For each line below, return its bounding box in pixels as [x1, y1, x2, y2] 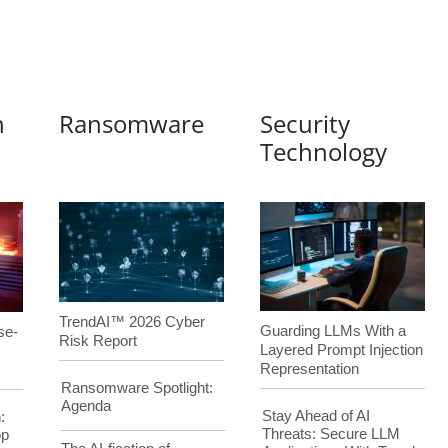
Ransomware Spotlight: [60, 378, 213, 396]
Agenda [60, 396, 111, 414]
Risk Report [59, 332, 138, 350]
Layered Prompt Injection [260, 341, 424, 359]
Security [260, 106, 351, 140]
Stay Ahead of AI [261, 406, 370, 424]
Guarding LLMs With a [260, 322, 407, 340]
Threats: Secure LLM [261, 424, 400, 442]
